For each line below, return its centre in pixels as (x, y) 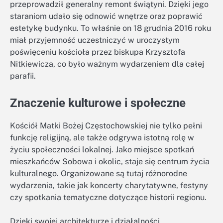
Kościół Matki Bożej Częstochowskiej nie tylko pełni (106, 126)
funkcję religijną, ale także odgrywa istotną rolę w (102, 138)
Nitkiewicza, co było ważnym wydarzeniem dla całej (107, 64)
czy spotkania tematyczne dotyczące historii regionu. (108, 198)
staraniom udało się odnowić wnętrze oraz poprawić (106, 16)
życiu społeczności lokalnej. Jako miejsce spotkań (102, 150)
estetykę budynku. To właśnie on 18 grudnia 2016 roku (111, 28)
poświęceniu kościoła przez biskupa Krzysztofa (98, 52)
